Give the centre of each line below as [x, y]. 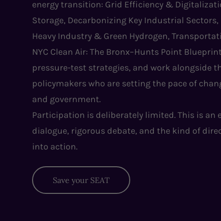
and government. [67, 99]
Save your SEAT [81, 180]
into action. [55, 147]
